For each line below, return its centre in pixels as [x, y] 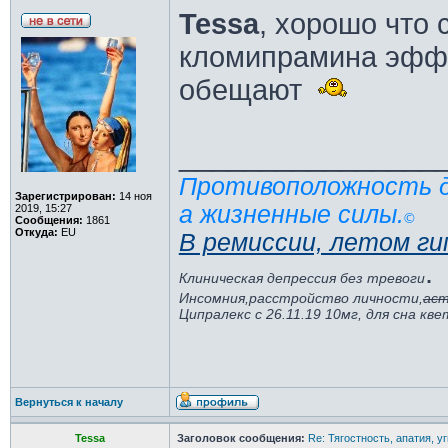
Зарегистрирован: [65, 196]
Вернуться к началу [68, 402]
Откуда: [36, 232]
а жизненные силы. [291, 214]
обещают [244, 90]
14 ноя [133, 196]
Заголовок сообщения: [240, 438]
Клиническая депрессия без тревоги [301, 278]
